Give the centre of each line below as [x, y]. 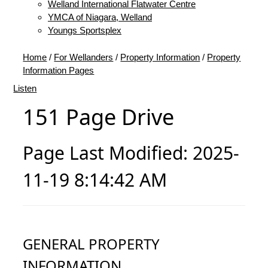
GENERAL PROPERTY [92, 243]
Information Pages [59, 70]
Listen [25, 88]
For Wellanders [84, 57]
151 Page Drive [99, 117]
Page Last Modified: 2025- [131, 153]
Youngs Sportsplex [85, 30]
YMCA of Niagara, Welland [100, 17]
